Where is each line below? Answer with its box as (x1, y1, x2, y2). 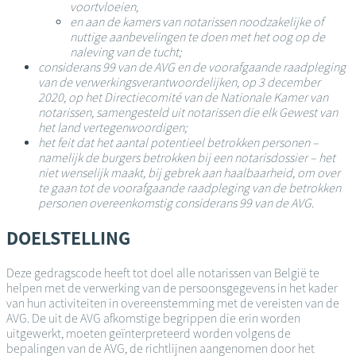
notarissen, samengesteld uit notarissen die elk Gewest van (38, 104, 338, 120)
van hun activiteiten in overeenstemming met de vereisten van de (6, 295, 339, 311)
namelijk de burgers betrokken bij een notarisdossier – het (38, 149, 335, 165)
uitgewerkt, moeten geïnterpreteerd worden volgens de (6, 325, 291, 341)
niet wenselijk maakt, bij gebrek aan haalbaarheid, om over (38, 164, 340, 180)
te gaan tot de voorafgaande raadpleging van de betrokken (38, 180, 341, 195)
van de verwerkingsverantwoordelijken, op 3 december (38, 74, 320, 90)
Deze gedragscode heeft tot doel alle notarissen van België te (6, 265, 319, 281)
